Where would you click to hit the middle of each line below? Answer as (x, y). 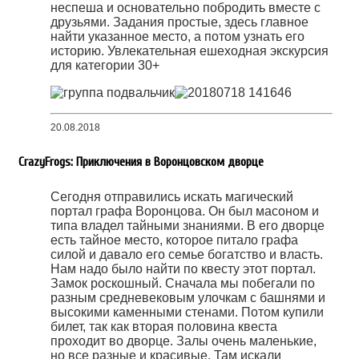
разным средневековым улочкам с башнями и (188, 298)
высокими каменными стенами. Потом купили (187, 313)
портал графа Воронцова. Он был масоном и (185, 212)
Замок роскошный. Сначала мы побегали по (183, 284)
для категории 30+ (107, 65)
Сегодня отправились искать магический (172, 197)
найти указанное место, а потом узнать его (177, 36)
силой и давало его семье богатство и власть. (187, 255)
